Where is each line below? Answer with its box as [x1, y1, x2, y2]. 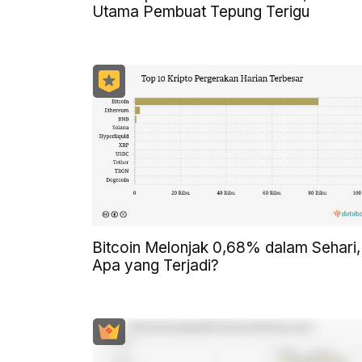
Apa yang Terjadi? [92, 255, 219, 275]
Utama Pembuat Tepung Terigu [92, 2, 309, 21]
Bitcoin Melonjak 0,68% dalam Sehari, [92, 238, 360, 257]
